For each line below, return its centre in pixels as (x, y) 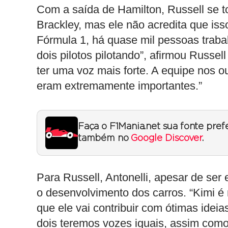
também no (105, 138)
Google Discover (166, 138)
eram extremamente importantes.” (119, 86)
